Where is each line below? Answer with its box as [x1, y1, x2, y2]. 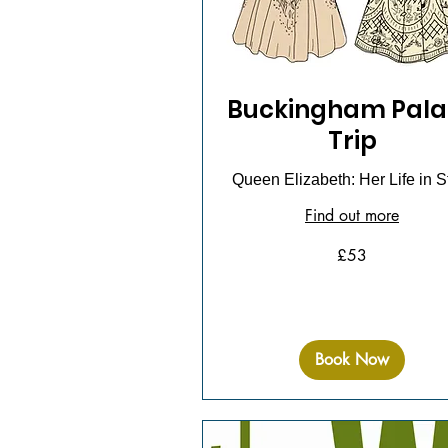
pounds [207, 261, 242, 273]
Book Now [315, 348, 389, 370]
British [207, 250, 235, 262]
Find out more [305, 204, 399, 226]
